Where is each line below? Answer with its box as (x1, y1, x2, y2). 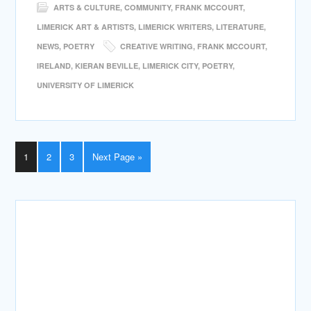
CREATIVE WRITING (120, 41, 194, 51)
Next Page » (92, 150, 143, 163)
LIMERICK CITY (142, 60, 199, 71)
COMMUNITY (124, 2, 171, 12)
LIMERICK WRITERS (138, 22, 212, 32)
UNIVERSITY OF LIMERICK (37, 80, 135, 90)
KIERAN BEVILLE (75, 60, 139, 71)
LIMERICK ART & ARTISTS (37, 22, 135, 32)
